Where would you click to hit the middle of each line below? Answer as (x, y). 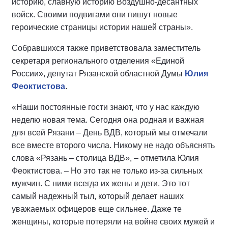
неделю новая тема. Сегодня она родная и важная (108, 120)
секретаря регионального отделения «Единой (98, 61)
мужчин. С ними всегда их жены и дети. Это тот (101, 183)
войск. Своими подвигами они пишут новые (95, 15)
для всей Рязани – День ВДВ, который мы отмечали (110, 133)
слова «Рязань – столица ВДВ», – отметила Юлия (105, 158)
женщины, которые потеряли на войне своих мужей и (113, 222)
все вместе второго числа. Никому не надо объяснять (113, 145)
